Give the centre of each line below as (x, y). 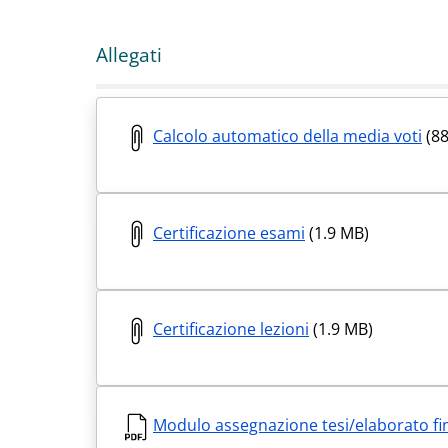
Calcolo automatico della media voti (287, 136)
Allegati (129, 54)
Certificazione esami (229, 232)
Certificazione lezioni (231, 328)
